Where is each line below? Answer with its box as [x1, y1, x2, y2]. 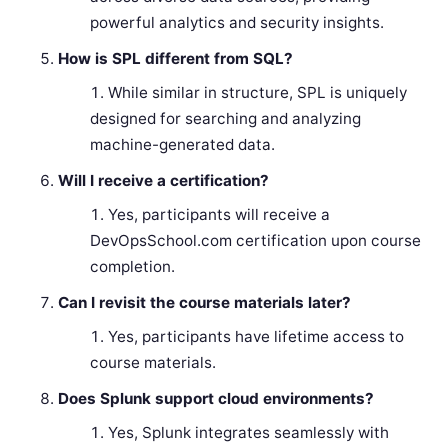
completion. [89, 257, 175, 277]
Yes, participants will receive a [107, 205, 330, 225]
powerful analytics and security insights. [89, 13, 384, 33]
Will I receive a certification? [58, 171, 270, 191]
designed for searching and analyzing [89, 109, 361, 129]
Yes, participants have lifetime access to [107, 327, 404, 347]
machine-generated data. [89, 135, 275, 155]
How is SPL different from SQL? [58, 49, 294, 69]
